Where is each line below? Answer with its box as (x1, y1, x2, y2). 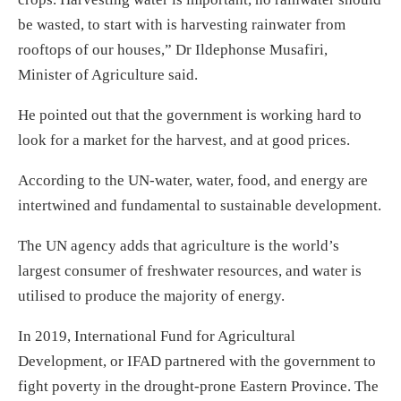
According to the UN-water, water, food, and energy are (18, 172, 368, 190)
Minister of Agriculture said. (18, 66, 198, 84)
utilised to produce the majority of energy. (18, 287, 285, 305)
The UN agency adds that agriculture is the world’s (18, 237, 339, 255)
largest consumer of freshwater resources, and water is (18, 262, 362, 280)
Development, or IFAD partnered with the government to (18, 353, 376, 371)
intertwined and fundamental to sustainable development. (18, 197, 381, 215)
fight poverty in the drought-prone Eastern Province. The (18, 378, 379, 396)
